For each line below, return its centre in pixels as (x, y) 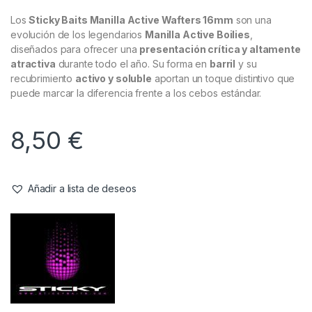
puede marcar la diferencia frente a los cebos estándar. (136, 93)
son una (252, 20)
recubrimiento (43, 79)
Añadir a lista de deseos (82, 189)
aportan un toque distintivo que (223, 79)
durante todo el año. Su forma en (132, 64)
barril (223, 64)
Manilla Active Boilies (197, 35)
